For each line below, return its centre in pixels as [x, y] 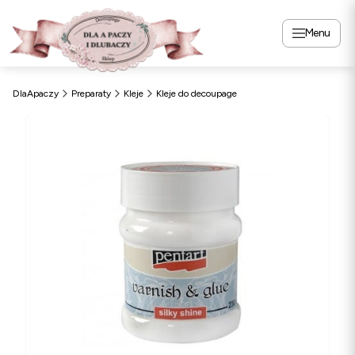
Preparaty [91, 94]
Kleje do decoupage [197, 94]
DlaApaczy [36, 94]
